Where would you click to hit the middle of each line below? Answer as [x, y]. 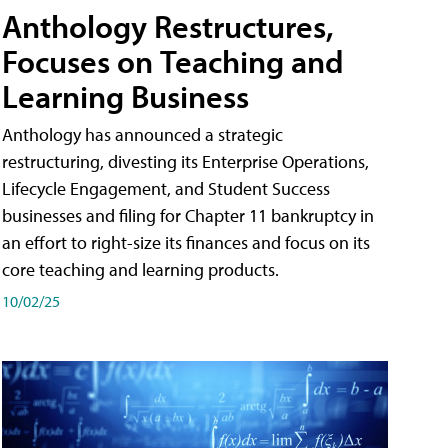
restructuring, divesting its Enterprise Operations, [185, 162]
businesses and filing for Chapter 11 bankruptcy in [188, 216]
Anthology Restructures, [168, 26]
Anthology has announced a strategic [142, 135]
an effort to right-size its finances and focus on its [186, 243]
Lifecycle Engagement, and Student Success [166, 189]
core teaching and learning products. [140, 270]
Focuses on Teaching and [173, 61]
